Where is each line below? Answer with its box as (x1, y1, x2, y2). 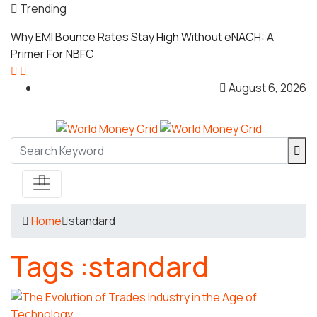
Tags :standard (11, 246, 209, 285)
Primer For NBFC (11, 46, 94, 62)
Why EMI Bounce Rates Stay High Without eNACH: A (11, 29, 274, 45)
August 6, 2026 (226, 80, 306, 96)
